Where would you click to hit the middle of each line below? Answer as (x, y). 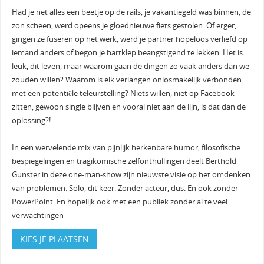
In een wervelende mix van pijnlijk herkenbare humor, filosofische (126, 147)
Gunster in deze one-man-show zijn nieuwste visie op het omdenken (131, 174)
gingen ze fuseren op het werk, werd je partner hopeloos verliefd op (129, 39)
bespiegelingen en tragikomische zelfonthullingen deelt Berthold (124, 161)
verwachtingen (37, 215)
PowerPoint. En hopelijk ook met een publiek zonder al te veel (119, 202)
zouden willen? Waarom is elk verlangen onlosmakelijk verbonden (126, 80)
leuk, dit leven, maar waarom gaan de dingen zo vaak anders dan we (130, 66)
